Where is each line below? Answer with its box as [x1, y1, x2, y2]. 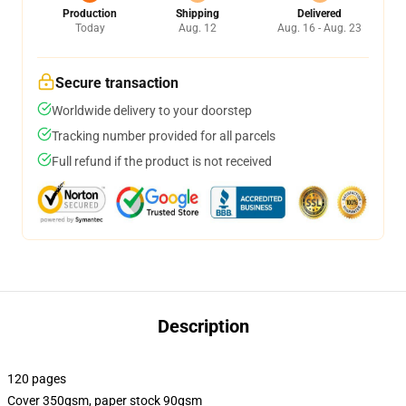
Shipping [175, 7, 219, 20]
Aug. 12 [178, 22, 217, 34]
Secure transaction [55, 74, 179, 92]
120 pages [7, 372, 66, 386]
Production [63, 7, 117, 20]
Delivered [297, 7, 342, 20]
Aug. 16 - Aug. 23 [277, 22, 362, 34]
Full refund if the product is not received [52, 154, 272, 169]
